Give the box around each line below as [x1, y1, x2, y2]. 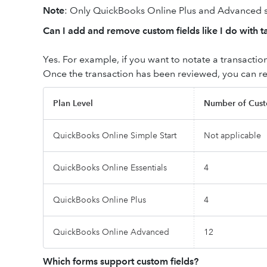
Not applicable [204, 130, 261, 141]
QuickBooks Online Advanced [53, 226, 169, 237]
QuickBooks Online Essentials [53, 162, 167, 173]
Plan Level [53, 98, 93, 108]
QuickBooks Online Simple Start [53, 130, 176, 141]
